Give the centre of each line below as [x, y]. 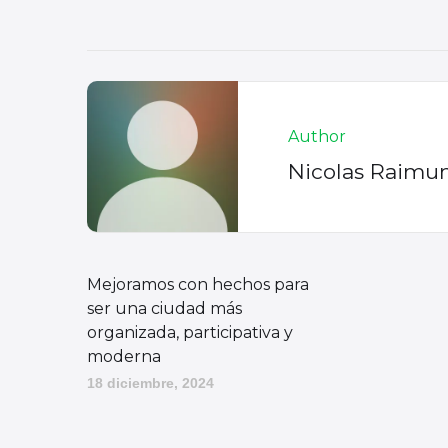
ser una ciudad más [164, 309]
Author [317, 137]
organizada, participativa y [190, 333]
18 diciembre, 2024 [150, 383]
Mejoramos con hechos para [198, 285]
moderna [124, 357]
